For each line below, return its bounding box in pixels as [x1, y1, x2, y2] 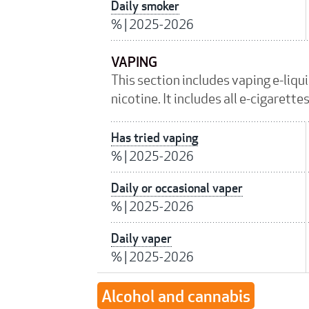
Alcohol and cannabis [101, 285, 250, 307]
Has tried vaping [111, 130, 198, 146]
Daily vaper [111, 230, 172, 247]
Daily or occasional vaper [111, 180, 243, 197]
